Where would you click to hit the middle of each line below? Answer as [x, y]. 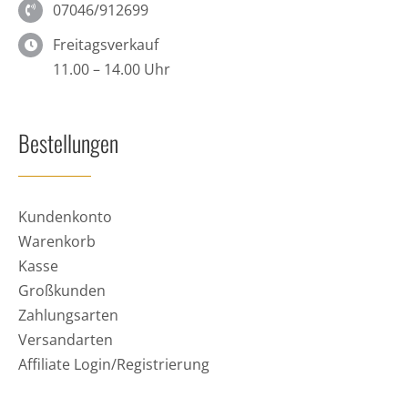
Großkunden [61, 290]
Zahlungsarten [68, 315]
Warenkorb [56, 241]
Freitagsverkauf [106, 44]
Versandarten [65, 339]
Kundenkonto [65, 216]
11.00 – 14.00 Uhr [112, 69]
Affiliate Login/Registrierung [113, 364]
